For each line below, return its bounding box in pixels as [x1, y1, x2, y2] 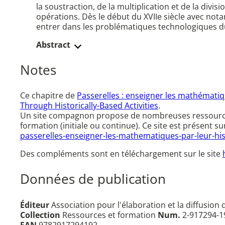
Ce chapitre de [20, 90, 77, 101]
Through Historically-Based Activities [20, 100, 158, 111]
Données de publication [20, 170, 166, 188]
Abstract [36, 39, 70, 51]
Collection [20, 209, 60, 220]
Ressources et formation [60, 209, 158, 220]
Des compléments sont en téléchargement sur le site [20, 148, 222, 160]
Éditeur [20, 199, 49, 210]
